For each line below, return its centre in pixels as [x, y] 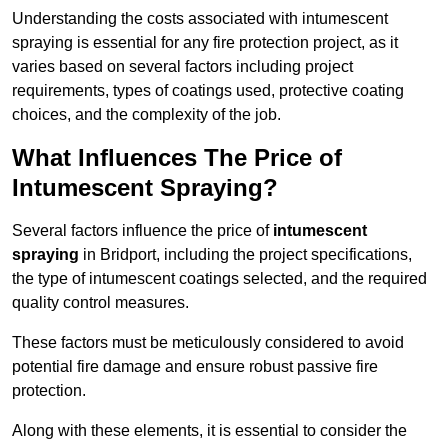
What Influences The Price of [177, 158]
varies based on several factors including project [182, 67]
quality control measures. [100, 303]
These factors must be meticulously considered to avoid [208, 343]
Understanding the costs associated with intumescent [200, 19]
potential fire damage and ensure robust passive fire [195, 367]
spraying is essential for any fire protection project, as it [205, 43]
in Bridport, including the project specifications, [245, 255]
